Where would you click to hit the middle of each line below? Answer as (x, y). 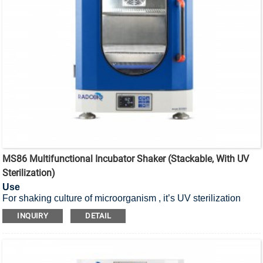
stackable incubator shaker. (59, 209)
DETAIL (98, 215)
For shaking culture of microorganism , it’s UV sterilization (122, 198)
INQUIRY (33, 215)
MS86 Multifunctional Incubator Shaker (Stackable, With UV (126, 159)
